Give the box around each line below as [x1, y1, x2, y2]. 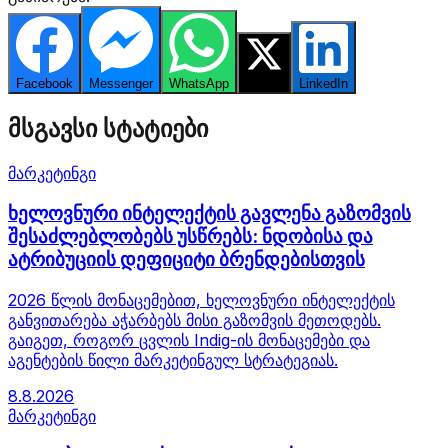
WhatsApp [169, 76, 229, 92]
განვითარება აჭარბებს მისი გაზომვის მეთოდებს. [8, 309, 381, 330]
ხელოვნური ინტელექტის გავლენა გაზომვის [8, 201, 411, 225]
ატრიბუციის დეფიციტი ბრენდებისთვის [8, 247, 365, 271]
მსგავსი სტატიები [8, 114, 208, 144]
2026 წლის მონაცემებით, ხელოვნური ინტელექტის [8, 289, 395, 310]
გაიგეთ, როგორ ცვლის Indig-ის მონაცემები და [8, 329, 370, 350]
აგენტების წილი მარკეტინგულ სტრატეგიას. [8, 349, 338, 370]
